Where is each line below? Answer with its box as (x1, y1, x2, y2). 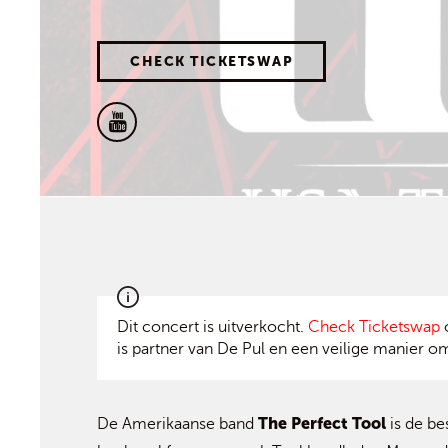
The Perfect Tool (258, 414, 386, 433)
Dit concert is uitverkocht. (117, 318, 308, 336)
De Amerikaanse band (97, 415, 258, 433)
